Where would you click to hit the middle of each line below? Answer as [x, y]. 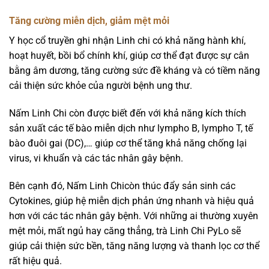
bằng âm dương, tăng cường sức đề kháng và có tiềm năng [134, 71]
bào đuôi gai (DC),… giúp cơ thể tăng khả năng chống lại [128, 143]
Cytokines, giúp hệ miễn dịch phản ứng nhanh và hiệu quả [131, 201]
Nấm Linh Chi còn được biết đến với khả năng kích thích [128, 113]
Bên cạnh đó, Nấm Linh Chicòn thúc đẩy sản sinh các [122, 186]
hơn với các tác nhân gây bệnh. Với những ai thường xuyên [134, 216]
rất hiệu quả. [37, 261]
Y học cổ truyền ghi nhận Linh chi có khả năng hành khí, [127, 41]
